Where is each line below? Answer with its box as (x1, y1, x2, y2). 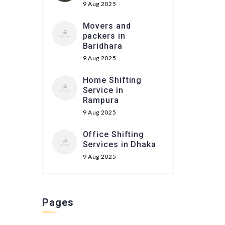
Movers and (82, 21, 131, 31)
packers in (82, 31, 126, 41)
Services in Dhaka (82, 140, 156, 149)
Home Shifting (82, 75, 142, 85)
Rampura (82, 95, 119, 105)
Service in (82, 85, 124, 95)
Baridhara (82, 41, 123, 51)
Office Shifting (82, 130, 145, 139)
